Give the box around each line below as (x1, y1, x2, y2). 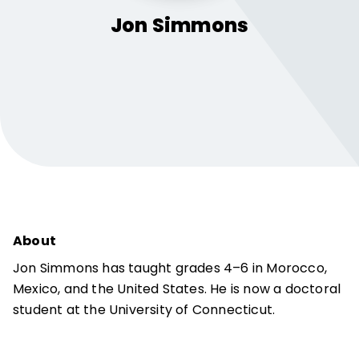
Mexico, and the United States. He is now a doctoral (13, 280, 341, 298)
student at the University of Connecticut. (13, 301, 276, 319)
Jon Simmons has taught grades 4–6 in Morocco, (13, 259, 328, 277)
